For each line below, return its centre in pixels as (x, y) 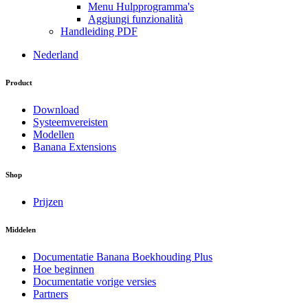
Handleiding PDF (99, 32)
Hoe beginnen (64, 269)
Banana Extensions (75, 147)
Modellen (54, 135)
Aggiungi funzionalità (135, 19)
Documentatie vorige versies (95, 282)
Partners (51, 294)
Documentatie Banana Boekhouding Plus (123, 257)
